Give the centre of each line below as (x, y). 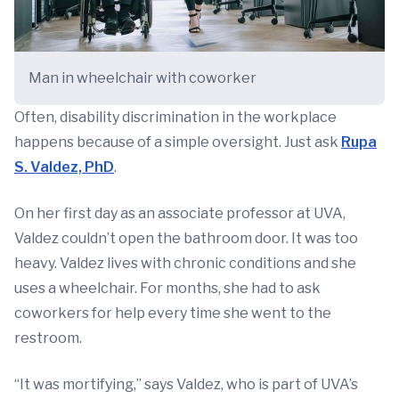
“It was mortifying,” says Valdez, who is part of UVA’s (186, 385)
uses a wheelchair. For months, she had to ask (167, 289)
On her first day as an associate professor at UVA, (180, 214)
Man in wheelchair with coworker (142, 78)
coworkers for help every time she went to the (173, 313)
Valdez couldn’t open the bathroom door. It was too (186, 239)
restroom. (48, 338)
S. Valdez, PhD (64, 167)
